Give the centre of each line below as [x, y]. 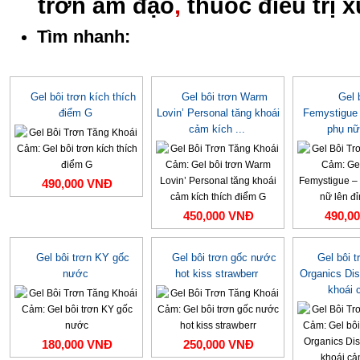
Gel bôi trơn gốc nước [224, 258]
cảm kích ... [217, 129]
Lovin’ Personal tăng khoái [218, 113]
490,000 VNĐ [77, 184]
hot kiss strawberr [217, 274]
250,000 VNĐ [218, 345]
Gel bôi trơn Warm [224, 97]
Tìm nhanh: [84, 37]
